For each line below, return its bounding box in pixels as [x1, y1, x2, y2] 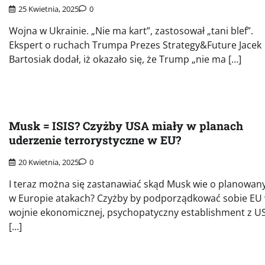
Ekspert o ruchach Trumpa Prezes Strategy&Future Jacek [9, 38, 261, 52]
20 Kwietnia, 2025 [18, 157, 79, 168]
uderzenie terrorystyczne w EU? [9, 132, 181, 148]
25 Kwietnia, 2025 [18, 4, 79, 15]
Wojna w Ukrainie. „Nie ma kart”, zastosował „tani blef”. [9, 24, 253, 38]
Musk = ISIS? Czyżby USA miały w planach [9, 118, 243, 134]
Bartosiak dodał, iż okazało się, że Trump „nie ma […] [9, 53, 241, 66]
